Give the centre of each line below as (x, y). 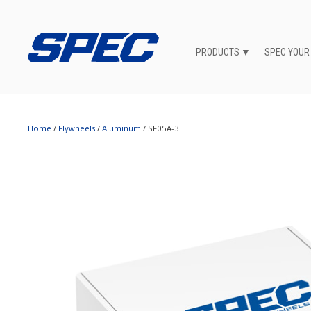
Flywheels (77, 128)
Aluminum (121, 128)
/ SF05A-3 (160, 128)
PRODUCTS (218, 52)
